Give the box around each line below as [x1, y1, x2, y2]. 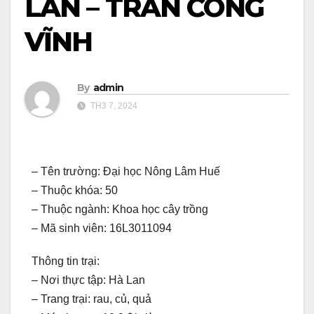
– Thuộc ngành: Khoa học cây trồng [32, 203, 208, 216]
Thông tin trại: [32, 255, 100, 268]
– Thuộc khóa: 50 [32, 184, 118, 197]
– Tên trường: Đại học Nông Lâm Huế [32, 165, 220, 178]
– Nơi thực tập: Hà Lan [32, 274, 145, 287]
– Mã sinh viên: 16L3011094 [32, 222, 172, 235]
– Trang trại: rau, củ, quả [32, 293, 151, 306]
